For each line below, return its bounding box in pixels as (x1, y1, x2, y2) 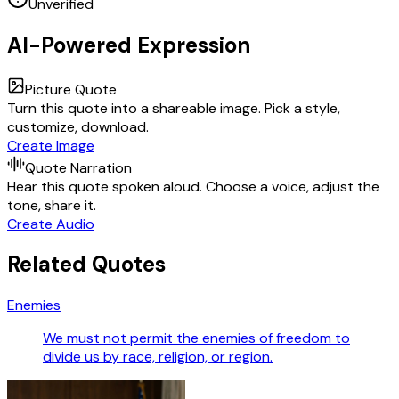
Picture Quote (25, 79, 117, 99)
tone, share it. (7, 195, 96, 215)
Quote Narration (25, 158, 132, 177)
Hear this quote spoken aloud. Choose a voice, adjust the (7, 176, 379, 196)
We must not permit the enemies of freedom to (43, 329, 350, 348)
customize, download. (7, 117, 149, 136)
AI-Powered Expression (7, 30, 250, 59)
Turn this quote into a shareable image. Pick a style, (7, 98, 340, 118)
